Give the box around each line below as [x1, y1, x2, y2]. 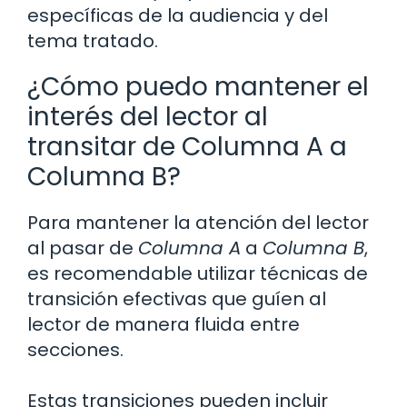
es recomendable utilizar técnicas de [27, 260, 368, 286]
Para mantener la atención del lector [27, 209, 369, 235]
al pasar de [27, 234, 138, 261]
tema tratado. [27, 27, 158, 54]
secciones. [27, 336, 124, 362]
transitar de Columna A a [27, 128, 347, 164]
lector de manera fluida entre [27, 311, 300, 337]
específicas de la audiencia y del [27, 2, 328, 28]
